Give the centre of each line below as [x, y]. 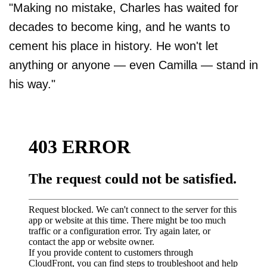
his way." [32, 84]
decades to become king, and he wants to [119, 27]
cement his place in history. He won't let [114, 46]
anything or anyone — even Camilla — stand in [133, 65]
